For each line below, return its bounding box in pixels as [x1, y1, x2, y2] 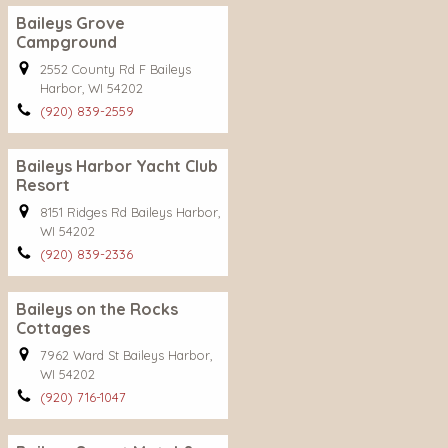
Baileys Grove [16, 13, 125, 33]
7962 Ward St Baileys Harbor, [40, 347, 212, 363]
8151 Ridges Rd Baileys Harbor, [40, 204, 220, 220]
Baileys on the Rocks [16, 299, 178, 319]
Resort [16, 175, 70, 195]
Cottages [16, 318, 90, 338]
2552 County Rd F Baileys [40, 61, 191, 77]
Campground [16, 32, 117, 52]
